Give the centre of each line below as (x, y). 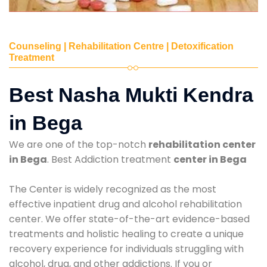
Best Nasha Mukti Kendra (131, 94)
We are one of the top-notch (79, 144)
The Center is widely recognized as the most (113, 189)
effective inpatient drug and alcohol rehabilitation (125, 204)
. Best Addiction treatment (110, 159)
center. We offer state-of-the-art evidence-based (129, 219)
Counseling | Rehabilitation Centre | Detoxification (121, 46)
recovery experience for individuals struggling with (126, 249)
